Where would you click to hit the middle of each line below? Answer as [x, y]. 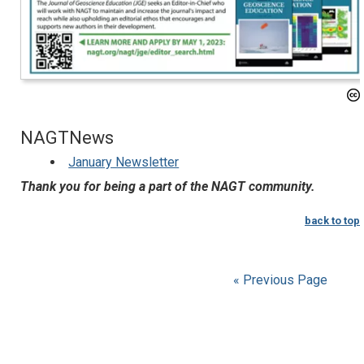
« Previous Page [280, 280]
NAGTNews [67, 137]
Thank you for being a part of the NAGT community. [168, 187]
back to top [332, 221]
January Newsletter [124, 162]
